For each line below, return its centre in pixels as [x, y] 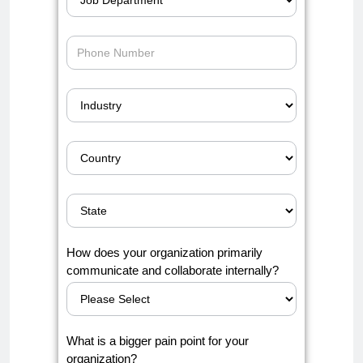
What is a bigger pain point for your [158, 340]
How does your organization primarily [164, 252]
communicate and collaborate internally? [173, 270]
